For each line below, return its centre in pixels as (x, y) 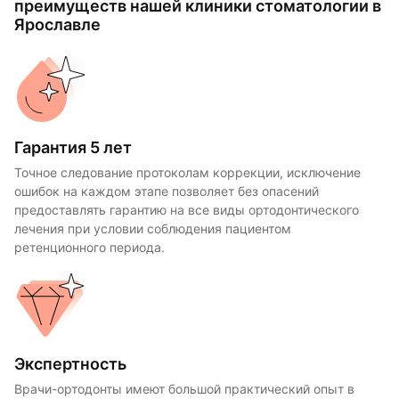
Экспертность (70, 363)
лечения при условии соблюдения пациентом (153, 228)
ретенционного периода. (91, 247)
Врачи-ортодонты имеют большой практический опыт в (184, 389)
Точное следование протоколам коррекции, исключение (187, 172)
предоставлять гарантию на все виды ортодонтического (187, 210)
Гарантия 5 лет (73, 147)
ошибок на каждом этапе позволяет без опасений (167, 191)
